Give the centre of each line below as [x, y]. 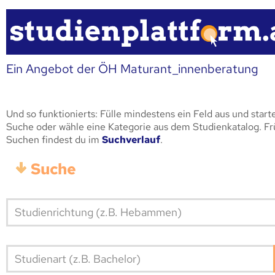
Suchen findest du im [54, 139]
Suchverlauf [131, 139]
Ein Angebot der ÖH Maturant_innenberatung [132, 68]
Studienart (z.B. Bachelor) [77, 258]
